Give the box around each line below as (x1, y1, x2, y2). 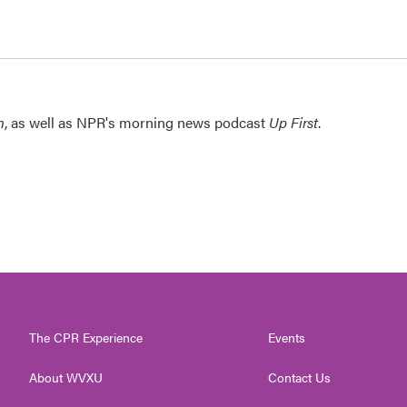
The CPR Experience (29, 328, 143, 346)
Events (268, 328, 306, 346)
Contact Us (268, 368, 332, 386)
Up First (269, 112, 318, 133)
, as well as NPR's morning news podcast (5, 112, 269, 133)
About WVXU (29, 368, 103, 386)
